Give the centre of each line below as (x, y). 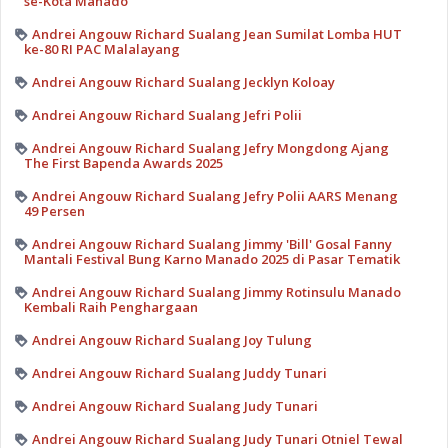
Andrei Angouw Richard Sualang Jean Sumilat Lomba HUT (216, 34)
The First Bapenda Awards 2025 (123, 163)
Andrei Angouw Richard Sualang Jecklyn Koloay (183, 82)
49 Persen (54, 211)
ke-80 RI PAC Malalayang (101, 49)
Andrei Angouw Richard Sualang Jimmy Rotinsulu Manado (216, 292)
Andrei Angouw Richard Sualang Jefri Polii (166, 115)
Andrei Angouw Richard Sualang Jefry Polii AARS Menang (214, 196)
